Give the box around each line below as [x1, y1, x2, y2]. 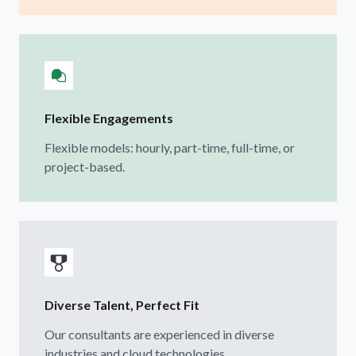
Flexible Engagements [44, 110, 173, 126]
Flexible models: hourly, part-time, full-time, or [44, 139, 295, 155]
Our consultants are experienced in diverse [44, 326, 274, 342]
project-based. [44, 158, 125, 174]
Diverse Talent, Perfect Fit [44, 296, 199, 312]
